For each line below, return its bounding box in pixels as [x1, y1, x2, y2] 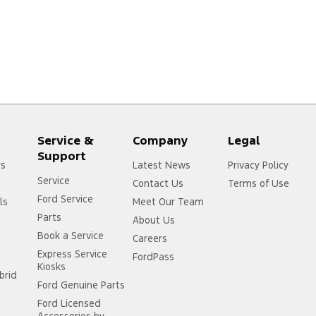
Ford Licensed [37, 297, 102, 310]
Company [133, 133, 189, 149]
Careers [133, 232, 168, 245]
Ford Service [37, 193, 94, 206]
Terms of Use [228, 177, 290, 190]
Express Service [37, 248, 108, 261]
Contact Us [133, 177, 184, 190]
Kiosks [37, 260, 66, 274]
